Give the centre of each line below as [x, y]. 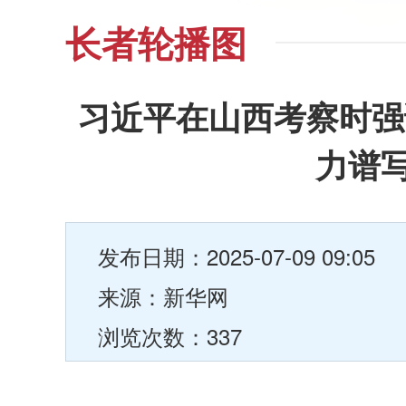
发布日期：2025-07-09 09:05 [237, 256]
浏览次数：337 [170, 336]
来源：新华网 [163, 296]
